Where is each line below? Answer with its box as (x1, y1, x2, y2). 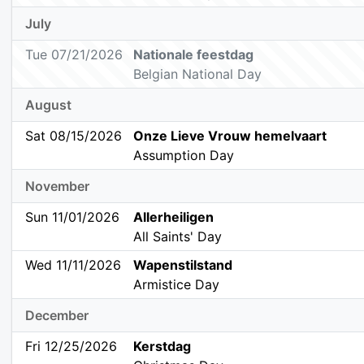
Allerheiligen (133, 209, 214, 226)
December (25, 307, 89, 324)
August (25, 97, 71, 114)
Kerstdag (133, 338, 192, 355)
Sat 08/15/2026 (25, 128, 122, 145)
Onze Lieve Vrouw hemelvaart (133, 128, 327, 145)
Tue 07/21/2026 (25, 46, 123, 63)
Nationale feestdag (133, 46, 254, 63)
